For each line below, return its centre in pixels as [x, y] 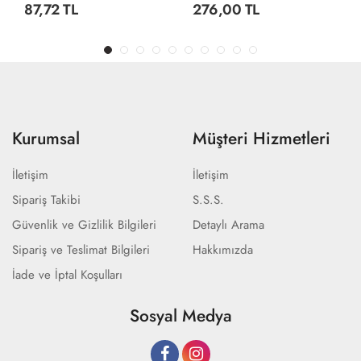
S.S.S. [208, 200]
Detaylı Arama [228, 225]
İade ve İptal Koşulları [67, 275]
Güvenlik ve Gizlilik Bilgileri [84, 225]
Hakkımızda [223, 250]
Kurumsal [46, 139]
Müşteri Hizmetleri [261, 139]
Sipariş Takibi [46, 200]
